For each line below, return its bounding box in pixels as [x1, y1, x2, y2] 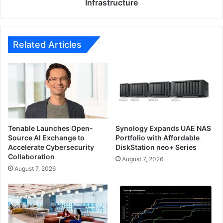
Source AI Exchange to [8, 133, 85, 142]
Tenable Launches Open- [8, 124, 93, 133]
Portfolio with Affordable [115, 133, 200, 142]
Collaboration [8, 152, 55, 161]
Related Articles [13, 39, 82, 50]
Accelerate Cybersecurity [8, 143, 94, 152]
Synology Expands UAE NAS [115, 124, 211, 133]
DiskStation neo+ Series [115, 143, 197, 152]
